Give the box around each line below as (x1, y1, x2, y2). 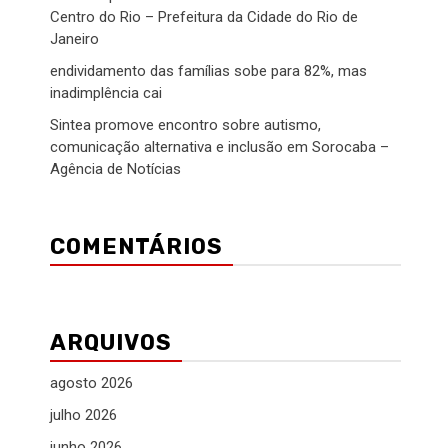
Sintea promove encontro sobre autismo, (50, 116, 321, 134)
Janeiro (50, 30, 99, 48)
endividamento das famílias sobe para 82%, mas (50, 62, 367, 80)
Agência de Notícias (50, 160, 181, 178)
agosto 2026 (50, 374, 133, 392)
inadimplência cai (50, 84, 162, 102)
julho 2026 (50, 406, 117, 424)
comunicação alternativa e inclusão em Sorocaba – (50, 138, 389, 156)
